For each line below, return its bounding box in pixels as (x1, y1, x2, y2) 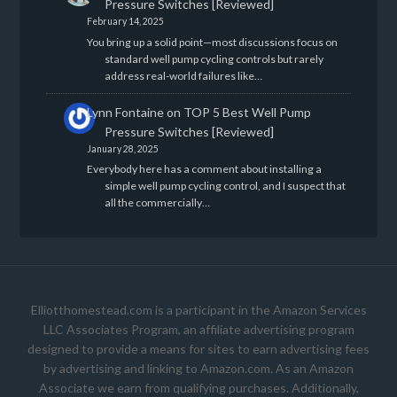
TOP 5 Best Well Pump (183, 104, 311, 120)
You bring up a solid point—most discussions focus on (86, 35, 338, 49)
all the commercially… (104, 196, 210, 210)
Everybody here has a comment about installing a (86, 162, 322, 176)
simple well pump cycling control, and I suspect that (104, 179, 346, 193)
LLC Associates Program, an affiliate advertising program (43, 322, 354, 338)
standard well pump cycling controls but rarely (104, 51, 323, 66)
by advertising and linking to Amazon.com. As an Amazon (43, 361, 354, 377)
